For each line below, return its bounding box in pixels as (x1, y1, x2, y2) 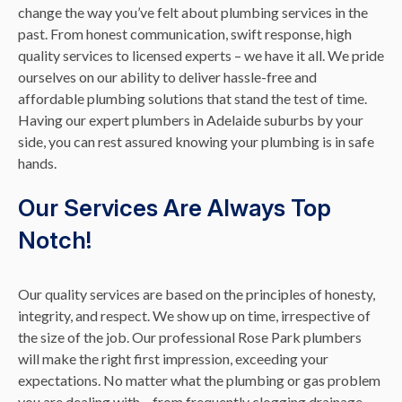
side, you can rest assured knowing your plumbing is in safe (18, 133, 374, 150)
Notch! (18, 226, 92, 254)
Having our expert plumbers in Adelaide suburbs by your (18, 111, 363, 128)
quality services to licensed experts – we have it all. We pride (18, 47, 384, 64)
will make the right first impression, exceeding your (18, 350, 328, 367)
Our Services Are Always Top (18, 194, 331, 222)
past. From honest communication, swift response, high (18, 25, 352, 42)
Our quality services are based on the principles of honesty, (18, 285, 375, 302)
